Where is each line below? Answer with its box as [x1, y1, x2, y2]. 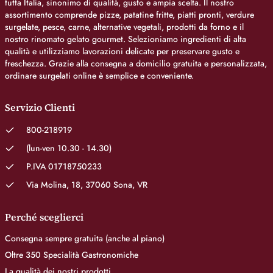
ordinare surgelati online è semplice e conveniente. [5, 69, 194, 82]
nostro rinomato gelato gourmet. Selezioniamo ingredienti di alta [5, 33, 246, 45]
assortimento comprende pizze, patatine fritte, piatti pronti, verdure [5, 9, 254, 21]
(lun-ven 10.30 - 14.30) [26, 142, 112, 154]
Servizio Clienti [5, 101, 75, 114]
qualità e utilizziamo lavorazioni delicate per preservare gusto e [5, 45, 239, 57]
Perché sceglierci [5, 210, 83, 224]
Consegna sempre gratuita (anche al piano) [5, 232, 165, 244]
